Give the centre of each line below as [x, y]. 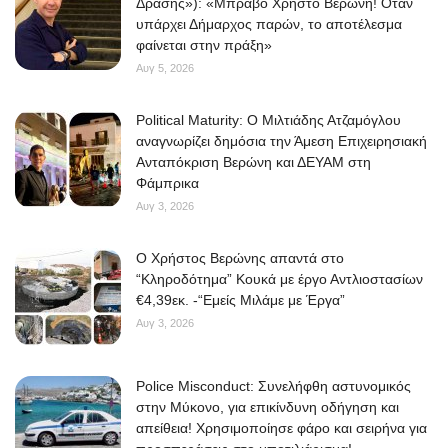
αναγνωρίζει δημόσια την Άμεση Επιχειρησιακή [281, 141]
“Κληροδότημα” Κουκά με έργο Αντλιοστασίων [279, 279]
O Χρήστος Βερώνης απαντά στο [240, 258]
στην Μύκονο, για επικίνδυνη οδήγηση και [267, 407]
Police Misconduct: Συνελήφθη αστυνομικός [273, 386]
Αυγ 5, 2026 [165, 68]
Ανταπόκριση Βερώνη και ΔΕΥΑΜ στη [253, 162]
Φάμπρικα [167, 183]
